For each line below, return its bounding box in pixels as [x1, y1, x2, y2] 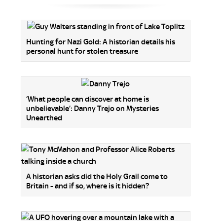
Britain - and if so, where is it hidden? [26, 181, 149, 190]
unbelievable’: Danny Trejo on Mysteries [26, 104, 159, 113]
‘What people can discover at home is [26, 94, 149, 104]
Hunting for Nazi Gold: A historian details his [26, 37, 175, 47]
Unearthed [26, 113, 62, 122]
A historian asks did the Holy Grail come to [26, 172, 168, 181]
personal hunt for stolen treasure [26, 47, 138, 56]
